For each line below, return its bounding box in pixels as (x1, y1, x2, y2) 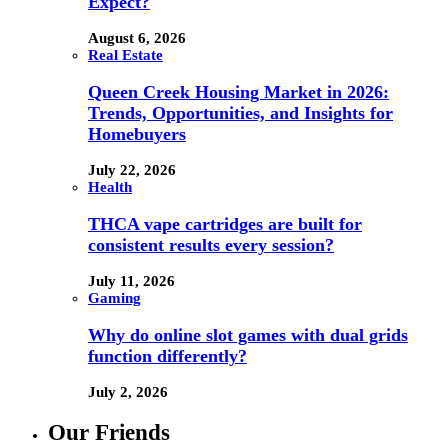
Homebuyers (88, 123, 186, 144)
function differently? (88, 345, 247, 366)
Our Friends (48, 420, 170, 446)
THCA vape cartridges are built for (88, 213, 362, 234)
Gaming (88, 290, 141, 307)
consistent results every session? (88, 234, 334, 255)
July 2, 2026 (88, 384, 168, 401)
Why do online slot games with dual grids (88, 324, 408, 345)
